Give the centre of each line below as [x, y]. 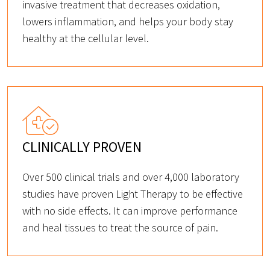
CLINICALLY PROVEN [82, 147]
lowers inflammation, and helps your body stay [128, 22]
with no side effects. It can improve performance [130, 211]
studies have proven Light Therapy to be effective [133, 194]
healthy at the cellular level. [86, 39]
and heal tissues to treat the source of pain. [120, 228]
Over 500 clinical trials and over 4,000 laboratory [131, 177]
